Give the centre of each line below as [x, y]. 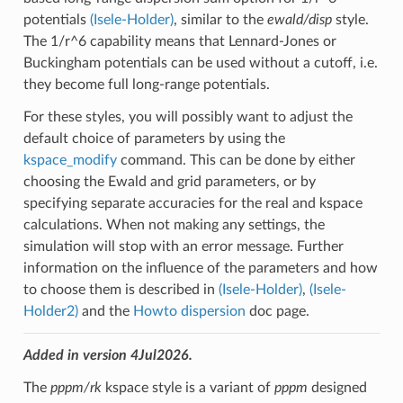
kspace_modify [70, 160]
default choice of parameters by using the [154, 138]
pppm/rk [76, 387]
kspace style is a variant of [188, 387]
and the [105, 311]
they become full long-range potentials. [146, 84]
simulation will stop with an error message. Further [183, 246]
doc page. [277, 311]
